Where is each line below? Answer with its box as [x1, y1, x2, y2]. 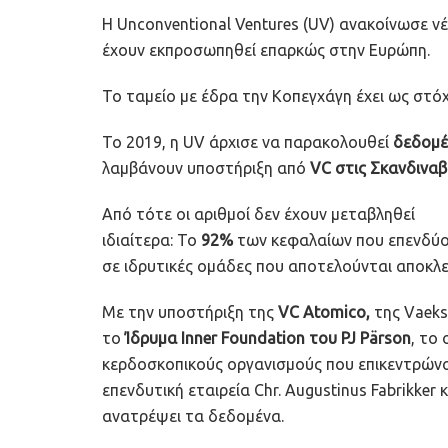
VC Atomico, [278, 302, 374, 321]
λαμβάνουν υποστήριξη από [102, 158, 310, 177]
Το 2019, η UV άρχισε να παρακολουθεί [102, 132, 393, 151]
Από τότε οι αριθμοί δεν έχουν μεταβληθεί [102, 204, 415, 223]
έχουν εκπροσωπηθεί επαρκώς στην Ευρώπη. [102, 40, 430, 59]
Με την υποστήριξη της [102, 302, 278, 321]
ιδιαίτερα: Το [102, 230, 197, 249]
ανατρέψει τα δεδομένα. [102, 406, 284, 425]
